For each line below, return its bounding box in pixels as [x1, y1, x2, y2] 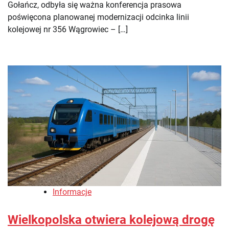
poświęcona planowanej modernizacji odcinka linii [8, 12, 189, 22]
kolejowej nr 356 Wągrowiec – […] [8, 25, 128, 35]
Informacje [53, 187, 91, 197]
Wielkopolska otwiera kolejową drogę [8, 212, 215, 227]
